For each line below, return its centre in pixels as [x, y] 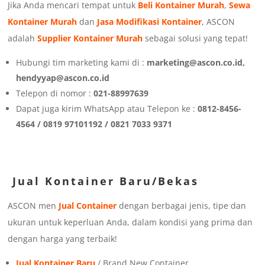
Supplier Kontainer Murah [90, 38]
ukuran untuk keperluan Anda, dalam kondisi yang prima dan [130, 222]
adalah [23, 38]
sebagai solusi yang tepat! [195, 38]
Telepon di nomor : [55, 93]
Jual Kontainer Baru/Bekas [106, 181]
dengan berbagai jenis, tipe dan [182, 206]
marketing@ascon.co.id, [196, 63]
